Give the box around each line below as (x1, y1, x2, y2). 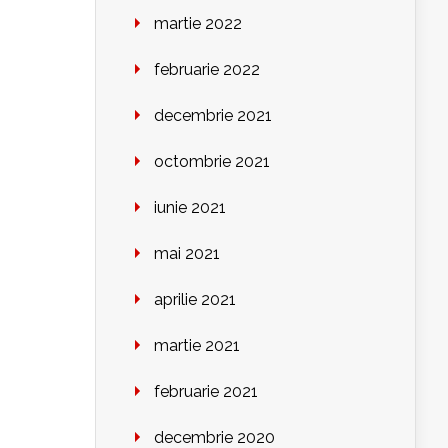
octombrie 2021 (154, 152, 270, 172)
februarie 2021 (154, 382, 258, 402)
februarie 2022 (154, 60, 260, 80)
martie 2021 (154, 336, 240, 356)
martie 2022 (154, 14, 242, 34)
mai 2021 (154, 244, 220, 264)
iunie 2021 (154, 198, 226, 218)
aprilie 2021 (154, 290, 236, 310)
